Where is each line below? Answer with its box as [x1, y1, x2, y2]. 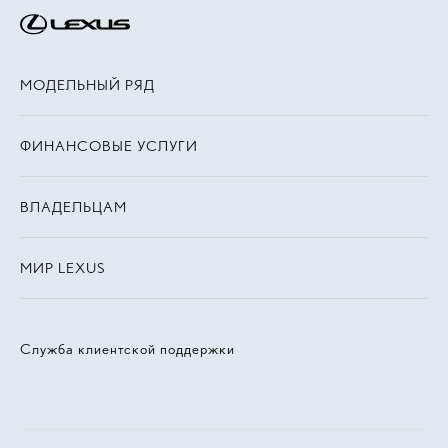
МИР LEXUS [20, 259, 105, 277]
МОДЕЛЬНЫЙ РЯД [20, 76, 155, 94]
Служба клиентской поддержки [20, 340, 235, 358]
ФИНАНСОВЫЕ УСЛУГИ [20, 137, 198, 155]
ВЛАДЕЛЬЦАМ [20, 198, 127, 216]
